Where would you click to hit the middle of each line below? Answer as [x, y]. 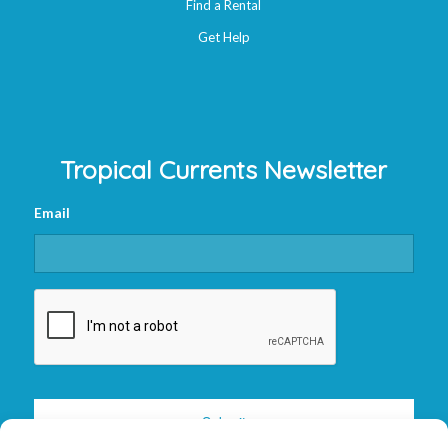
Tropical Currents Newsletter [224, 169]
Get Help [223, 37]
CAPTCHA [67, 297]
